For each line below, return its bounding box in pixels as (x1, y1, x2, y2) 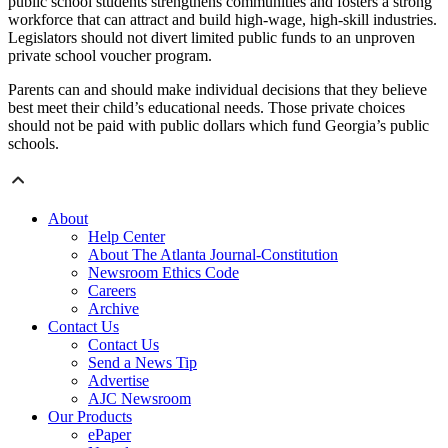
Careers (88, 282, 136, 300)
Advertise (88, 372, 149, 390)
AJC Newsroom (88, 390, 191, 408)
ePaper (88, 426, 131, 444)
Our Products (48, 408, 132, 426)
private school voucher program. (8, 47, 212, 65)
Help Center (88, 228, 165, 246)
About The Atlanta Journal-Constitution (88, 246, 338, 264)
